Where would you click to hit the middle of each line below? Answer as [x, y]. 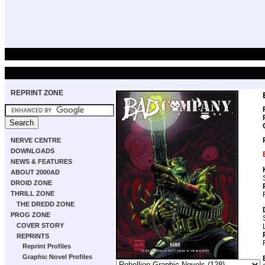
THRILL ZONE [33, 193]
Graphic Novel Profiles [57, 257]
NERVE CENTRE [36, 140]
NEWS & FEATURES [41, 161]
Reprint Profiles [47, 246]
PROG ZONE [30, 215]
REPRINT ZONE [37, 93]
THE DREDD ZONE [46, 204]
